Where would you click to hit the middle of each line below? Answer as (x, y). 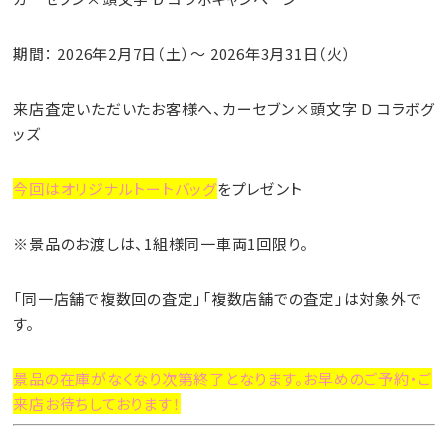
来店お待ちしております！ (97, 403)
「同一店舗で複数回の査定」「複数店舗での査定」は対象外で (217, 298)
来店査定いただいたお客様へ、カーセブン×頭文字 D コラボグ (224, 108)
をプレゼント (259, 188)
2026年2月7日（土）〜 (133, 53)
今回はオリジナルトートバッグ (115, 188)
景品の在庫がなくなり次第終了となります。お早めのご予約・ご (222, 378)
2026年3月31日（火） (280, 53)
